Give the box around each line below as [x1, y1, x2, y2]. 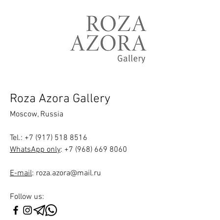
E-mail [10, 168, 32, 178]
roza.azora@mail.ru [36, 168, 101, 178]
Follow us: [10, 192, 44, 202]
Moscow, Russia [10, 110, 63, 119]
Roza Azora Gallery [10, 92, 110, 107]
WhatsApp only [10, 145, 60, 155]
